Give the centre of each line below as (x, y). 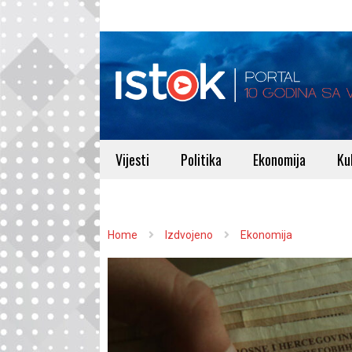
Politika (201, 159)
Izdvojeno (189, 235)
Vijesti (132, 159)
